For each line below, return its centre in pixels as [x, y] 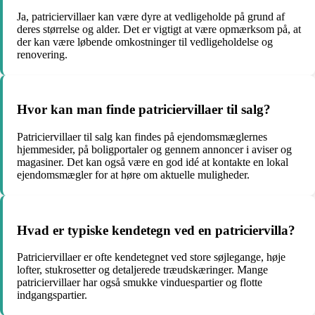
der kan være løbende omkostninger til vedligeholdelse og [145, 41]
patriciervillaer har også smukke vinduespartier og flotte [140, 283]
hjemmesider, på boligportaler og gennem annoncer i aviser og [154, 149]
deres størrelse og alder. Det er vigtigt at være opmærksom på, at [159, 29]
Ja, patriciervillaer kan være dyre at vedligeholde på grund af [151, 16]
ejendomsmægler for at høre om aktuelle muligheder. [133, 174]
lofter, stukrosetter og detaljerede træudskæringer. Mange [142, 270]
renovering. [42, 54]
